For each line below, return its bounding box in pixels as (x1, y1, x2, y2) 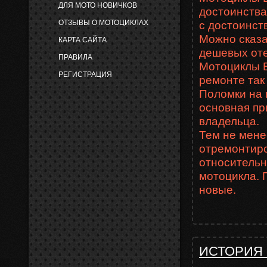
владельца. (199, 115, 259, 128)
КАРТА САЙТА (58, 36, 107, 44)
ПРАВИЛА (58, 53, 92, 61)
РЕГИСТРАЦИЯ (58, 70, 112, 79)
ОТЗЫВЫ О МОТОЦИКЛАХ (58, 18, 148, 27)
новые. (199, 184, 236, 196)
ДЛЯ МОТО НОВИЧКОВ (58, 1, 137, 10)
